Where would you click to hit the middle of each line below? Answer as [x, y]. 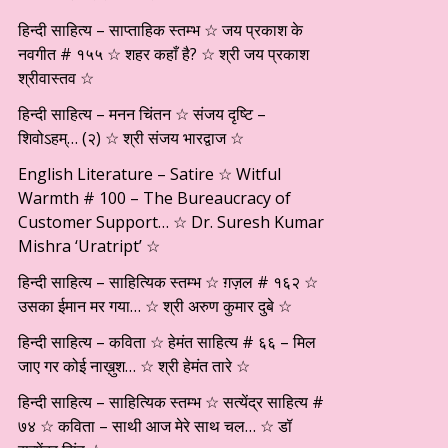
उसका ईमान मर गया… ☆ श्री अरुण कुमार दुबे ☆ [155, 306]
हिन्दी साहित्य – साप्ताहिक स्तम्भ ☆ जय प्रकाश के [160, 30]
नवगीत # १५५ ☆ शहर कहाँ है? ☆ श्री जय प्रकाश [163, 54]
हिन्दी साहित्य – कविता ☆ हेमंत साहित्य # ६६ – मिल [167, 342]
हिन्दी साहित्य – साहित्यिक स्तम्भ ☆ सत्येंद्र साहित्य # [171, 402]
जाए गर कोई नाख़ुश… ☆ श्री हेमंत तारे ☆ [134, 366]
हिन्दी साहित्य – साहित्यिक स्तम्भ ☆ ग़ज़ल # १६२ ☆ [168, 282]
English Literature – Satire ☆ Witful [149, 174]
